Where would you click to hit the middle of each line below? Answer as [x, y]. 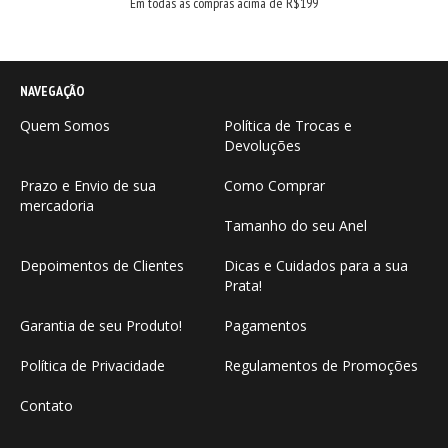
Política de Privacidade [92, 365]
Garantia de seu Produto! [101, 325]
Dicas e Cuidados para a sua [316, 265]
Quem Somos [65, 125]
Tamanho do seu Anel [295, 225]
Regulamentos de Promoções [321, 365]
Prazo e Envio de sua [88, 185]
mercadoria [57, 205]
